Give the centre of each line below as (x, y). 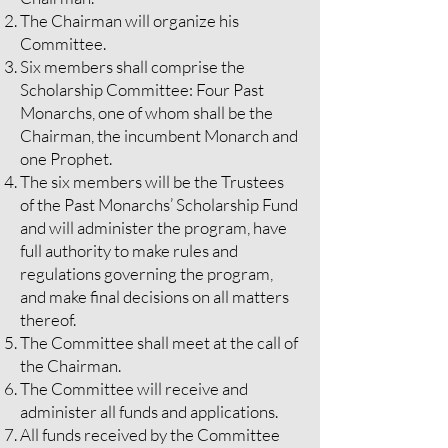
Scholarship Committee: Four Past (142, 89)
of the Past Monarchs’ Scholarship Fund (159, 204)
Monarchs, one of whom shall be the (146, 112)
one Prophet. (66, 158)
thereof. (48, 319)
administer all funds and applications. (149, 411)
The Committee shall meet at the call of (159, 342)
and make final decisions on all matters (154, 296)
